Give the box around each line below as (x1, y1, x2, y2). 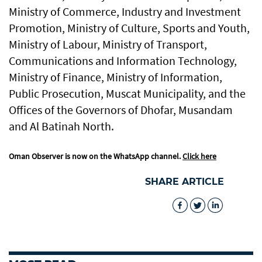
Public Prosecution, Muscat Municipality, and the (9, 86, 246, 101)
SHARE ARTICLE (145, 176, 224, 188)
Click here (182, 151, 216, 162)
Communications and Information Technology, (9, 53, 237, 68)
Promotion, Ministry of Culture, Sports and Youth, (9, 20, 250, 36)
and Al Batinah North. (9, 119, 114, 134)
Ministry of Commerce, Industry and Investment (9, 4, 241, 19)
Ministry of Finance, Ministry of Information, (9, 70, 222, 85)
